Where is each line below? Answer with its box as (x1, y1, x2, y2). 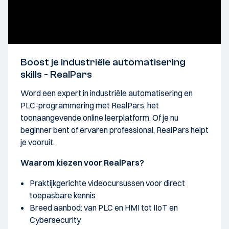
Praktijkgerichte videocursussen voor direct (30, 177, 185, 188)
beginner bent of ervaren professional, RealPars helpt (20, 124, 209, 135)
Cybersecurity (30, 214, 81, 225)
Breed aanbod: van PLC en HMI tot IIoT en (30, 202, 178, 213)
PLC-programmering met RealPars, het (20, 100, 159, 110)
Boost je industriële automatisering (20, 56, 186, 68)
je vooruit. (20, 136, 55, 147)
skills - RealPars (20, 68, 92, 80)
